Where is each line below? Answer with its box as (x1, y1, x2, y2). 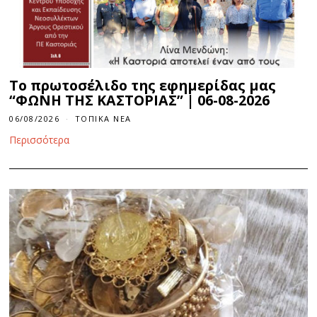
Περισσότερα (9, 133, 70, 147)
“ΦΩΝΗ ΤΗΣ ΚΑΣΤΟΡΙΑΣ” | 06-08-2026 (9, 91, 270, 110)
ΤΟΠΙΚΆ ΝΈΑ (74, 113, 132, 125)
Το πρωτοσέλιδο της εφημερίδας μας (9, 76, 277, 96)
